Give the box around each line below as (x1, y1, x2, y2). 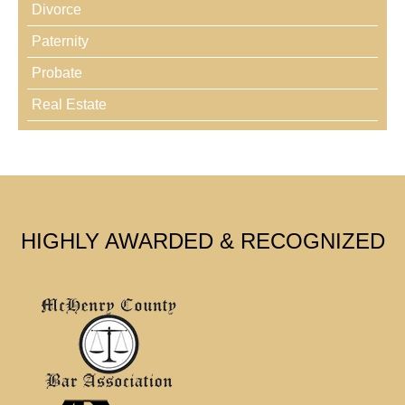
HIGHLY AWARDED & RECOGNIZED (20, 229, 385, 253)
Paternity (32, 33, 89, 49)
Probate (32, 65, 82, 80)
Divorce (32, 2, 81, 17)
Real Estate (32, 97, 107, 112)
